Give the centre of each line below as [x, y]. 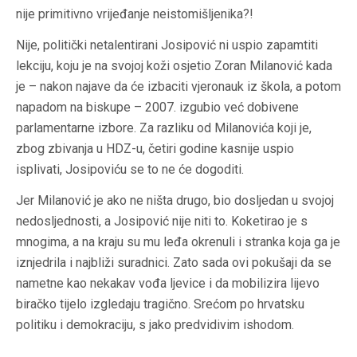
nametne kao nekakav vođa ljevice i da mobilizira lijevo [168, 284]
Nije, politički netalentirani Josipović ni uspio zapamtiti [167, 45]
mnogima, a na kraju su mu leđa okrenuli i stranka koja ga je [178, 242]
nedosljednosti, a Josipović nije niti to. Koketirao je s [162, 222]
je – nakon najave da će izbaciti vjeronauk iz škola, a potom [178, 87]
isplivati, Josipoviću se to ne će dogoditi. [130, 170]
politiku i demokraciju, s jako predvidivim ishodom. [155, 325]
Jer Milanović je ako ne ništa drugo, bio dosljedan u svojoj [175, 201]
